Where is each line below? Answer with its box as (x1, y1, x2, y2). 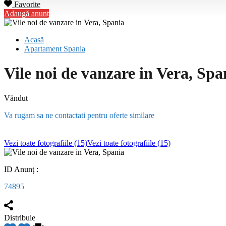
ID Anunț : (4, 164, 40, 174)
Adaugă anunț (4, 9, 49, 18)
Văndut (4, 93, 28, 102)
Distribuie (4, 213, 35, 222)
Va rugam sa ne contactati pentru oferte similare (4, 110, 154, 120)
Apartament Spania (24, 44, 85, 53)
